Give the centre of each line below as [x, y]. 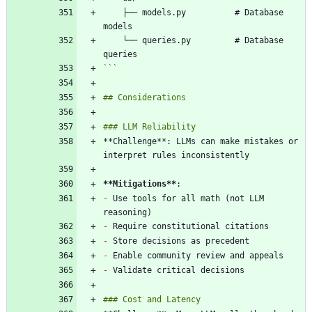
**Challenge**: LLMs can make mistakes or [201, 141]
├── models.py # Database [113, 12]
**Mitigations [135, 184]
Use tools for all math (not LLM [186, 198]
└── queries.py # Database [113, 40]
